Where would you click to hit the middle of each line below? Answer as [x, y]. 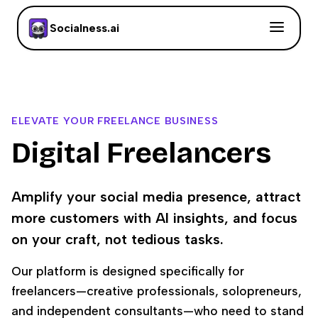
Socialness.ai [84, 28]
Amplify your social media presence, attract [156, 197]
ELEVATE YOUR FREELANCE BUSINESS [115, 121]
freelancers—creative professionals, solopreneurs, [157, 291]
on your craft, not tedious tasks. [117, 239]
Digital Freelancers [141, 153]
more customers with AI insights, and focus [154, 218]
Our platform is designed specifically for [128, 271]
